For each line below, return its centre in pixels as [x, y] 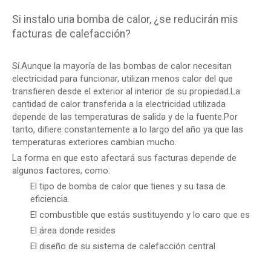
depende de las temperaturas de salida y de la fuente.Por [125, 117]
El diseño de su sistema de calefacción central [123, 246]
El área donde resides [73, 230]
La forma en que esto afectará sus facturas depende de [124, 158]
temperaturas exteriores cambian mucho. [94, 142]
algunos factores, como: [61, 171]
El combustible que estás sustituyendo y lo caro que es [140, 215]
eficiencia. [50, 199]
